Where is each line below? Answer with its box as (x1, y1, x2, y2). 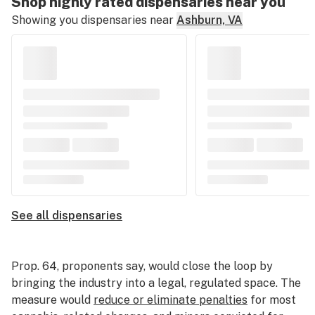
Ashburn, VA (176, 13, 243, 27)
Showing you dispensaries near (11, 13, 174, 27)
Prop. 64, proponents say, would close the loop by (11, 259, 273, 273)
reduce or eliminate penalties (94, 293, 247, 307)
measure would (11, 293, 94, 307)
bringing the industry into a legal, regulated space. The (11, 276, 301, 290)
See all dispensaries (11, 209, 122, 222)
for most (247, 293, 296, 307)
